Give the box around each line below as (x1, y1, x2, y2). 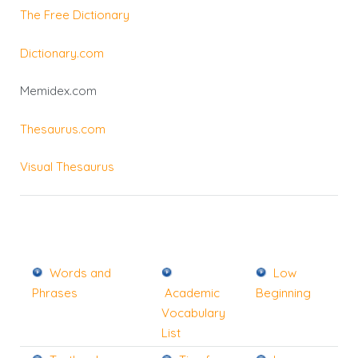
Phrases (32, 284, 78, 300)
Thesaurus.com (20, 121, 105, 137)
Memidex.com (20, 83, 97, 99)
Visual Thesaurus (20, 159, 114, 175)
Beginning (256, 284, 311, 300)
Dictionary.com (20, 45, 104, 61)
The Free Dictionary (20, 7, 129, 23)
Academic (165, 284, 220, 300)
